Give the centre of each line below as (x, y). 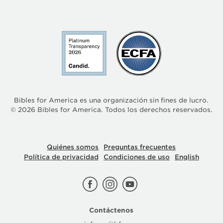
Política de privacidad (61, 157)
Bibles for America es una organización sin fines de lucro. (111, 100)
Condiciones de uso (136, 157)
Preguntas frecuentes (140, 147)
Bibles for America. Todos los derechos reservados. (124, 110)
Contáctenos (111, 211)
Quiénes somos (73, 147)
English (187, 157)
